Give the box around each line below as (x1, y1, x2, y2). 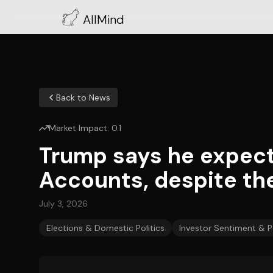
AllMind (83, 12, 124, 27)
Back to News (56, 92, 110, 103)
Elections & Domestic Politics (46, 222, 165, 233)
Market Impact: (49, 122, 112, 133)
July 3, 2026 (39, 198, 88, 209)
